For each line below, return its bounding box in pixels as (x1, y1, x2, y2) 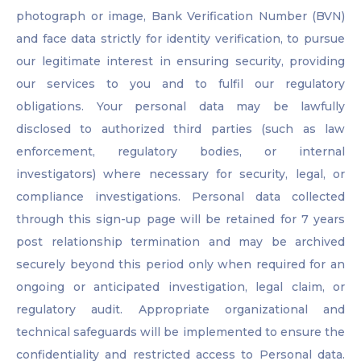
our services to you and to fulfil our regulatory (16, 77, 345, 92)
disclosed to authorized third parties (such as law (16, 122, 345, 137)
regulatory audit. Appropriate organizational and (16, 302, 345, 317)
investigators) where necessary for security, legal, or (16, 167, 345, 182)
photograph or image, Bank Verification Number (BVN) (16, 9, 345, 24)
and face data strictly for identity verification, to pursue (16, 31, 345, 47)
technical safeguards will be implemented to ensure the (16, 325, 345, 340)
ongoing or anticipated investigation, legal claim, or (16, 280, 345, 295)
